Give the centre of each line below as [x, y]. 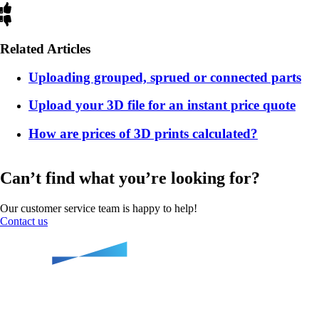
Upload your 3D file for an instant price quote [162, 105]
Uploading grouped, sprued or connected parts [165, 77]
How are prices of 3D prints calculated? [143, 134]
